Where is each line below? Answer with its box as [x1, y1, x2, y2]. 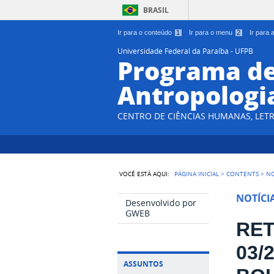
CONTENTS [226, 169, 259, 178]
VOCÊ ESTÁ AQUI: [119, 169, 170, 178]
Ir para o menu [189, 29, 234, 36]
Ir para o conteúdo [117, 29, 174, 36]
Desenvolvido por [125, 196, 197, 209]
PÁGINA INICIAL [174, 169, 220, 178]
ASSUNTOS [124, 258, 163, 269]
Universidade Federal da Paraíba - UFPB [117, 46, 253, 56]
